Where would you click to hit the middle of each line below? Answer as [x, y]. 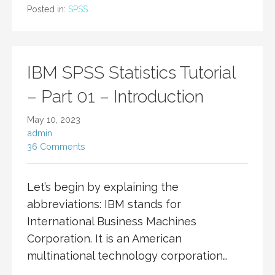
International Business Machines [112, 222]
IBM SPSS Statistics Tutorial [131, 73]
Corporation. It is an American [104, 239]
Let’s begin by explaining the [103, 187]
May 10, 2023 [54, 120]
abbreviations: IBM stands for [104, 204]
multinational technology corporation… [127, 256]
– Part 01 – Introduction [115, 97]
